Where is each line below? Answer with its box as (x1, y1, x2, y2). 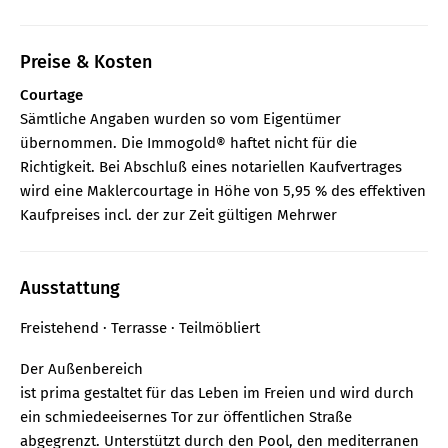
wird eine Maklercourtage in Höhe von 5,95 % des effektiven (20, 181, 426, 200)
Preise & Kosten (20, 50, 152, 73)
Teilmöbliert (179, 318, 260, 337)
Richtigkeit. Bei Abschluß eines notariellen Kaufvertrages (20, 157, 402, 176)
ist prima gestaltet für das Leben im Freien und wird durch (20, 383, 414, 402)
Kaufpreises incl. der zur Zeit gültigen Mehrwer (20, 205, 337, 224)
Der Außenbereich (20, 359, 143, 378)
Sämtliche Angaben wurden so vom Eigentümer (20, 109, 341, 128)
